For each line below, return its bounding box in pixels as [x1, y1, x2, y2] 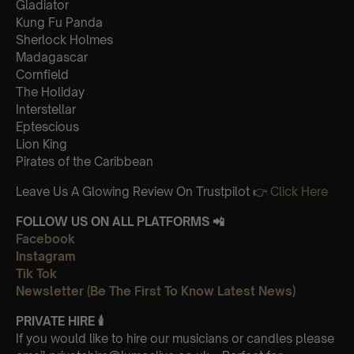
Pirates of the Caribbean [16, 153, 153, 169]
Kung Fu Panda [16, 14, 103, 30]
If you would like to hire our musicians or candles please [16, 330, 334, 346]
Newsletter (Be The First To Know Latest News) [16, 283, 296, 299]
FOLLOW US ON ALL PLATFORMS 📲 [16, 213, 224, 229]
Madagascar [16, 49, 88, 65]
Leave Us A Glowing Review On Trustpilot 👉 [16, 183, 270, 199]
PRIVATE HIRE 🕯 [16, 313, 104, 329]
